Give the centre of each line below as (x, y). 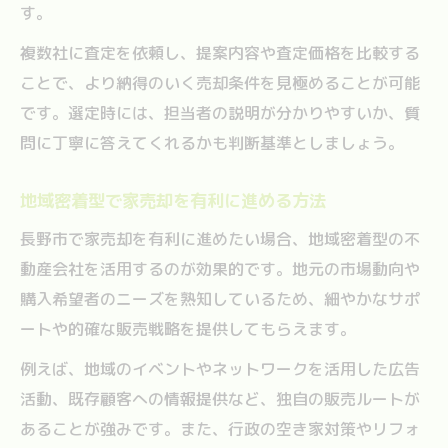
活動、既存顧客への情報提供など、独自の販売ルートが (220, 398)
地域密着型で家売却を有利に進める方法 (173, 200)
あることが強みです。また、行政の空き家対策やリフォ (220, 428)
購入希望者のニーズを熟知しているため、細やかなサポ (220, 298)
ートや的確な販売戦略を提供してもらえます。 (188, 328)
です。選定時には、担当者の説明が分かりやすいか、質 (220, 112)
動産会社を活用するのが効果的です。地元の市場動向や (220, 268)
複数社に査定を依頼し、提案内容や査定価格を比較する (220, 52)
